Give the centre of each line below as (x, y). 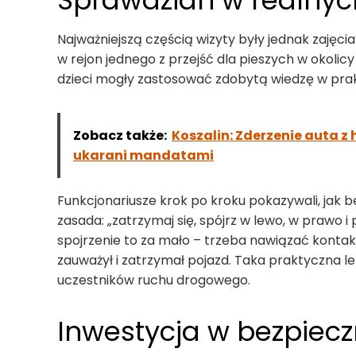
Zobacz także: (120, 136)
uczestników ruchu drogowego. (154, 281)
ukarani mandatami (143, 156)
